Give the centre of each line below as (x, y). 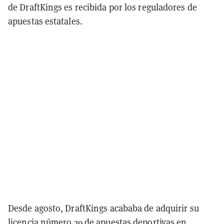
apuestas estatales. (45, 21)
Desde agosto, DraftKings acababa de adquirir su (103, 208)
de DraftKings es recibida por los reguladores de (102, 7)
